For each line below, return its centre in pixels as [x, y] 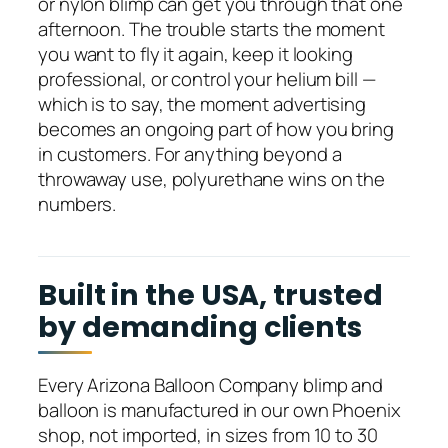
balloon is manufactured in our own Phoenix [219, 409]
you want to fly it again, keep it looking [195, 54]
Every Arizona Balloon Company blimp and [211, 384]
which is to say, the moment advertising [202, 104]
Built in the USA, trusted [210, 295]
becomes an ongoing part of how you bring [216, 129]
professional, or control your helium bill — [207, 79]
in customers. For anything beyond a [190, 154]
